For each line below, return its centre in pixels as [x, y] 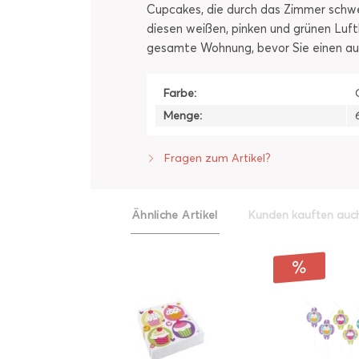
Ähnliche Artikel [175, 215]
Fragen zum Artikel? [216, 158]
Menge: [183, 116]
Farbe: [180, 93]
